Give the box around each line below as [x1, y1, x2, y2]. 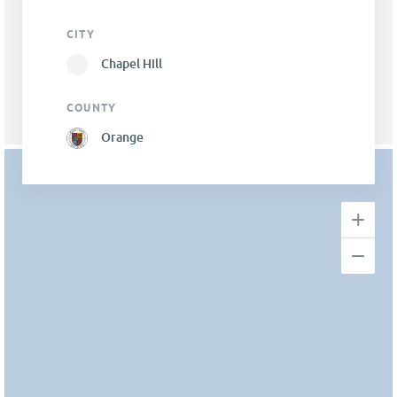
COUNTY [66, 101, 117, 115]
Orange [101, 129, 144, 145]
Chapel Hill [101, 56, 162, 72]
